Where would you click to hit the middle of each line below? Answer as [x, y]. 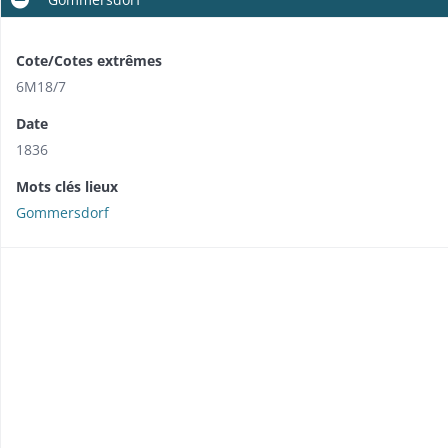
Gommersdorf [62, 212]
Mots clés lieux [67, 186]
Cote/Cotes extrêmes [89, 60]
